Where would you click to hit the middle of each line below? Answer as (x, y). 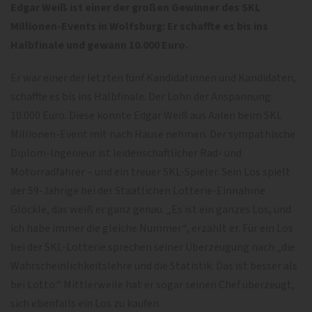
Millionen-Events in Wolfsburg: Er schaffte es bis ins (139, 26)
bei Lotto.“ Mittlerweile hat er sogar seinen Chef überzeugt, (153, 284)
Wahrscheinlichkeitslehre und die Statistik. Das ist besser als (154, 266)
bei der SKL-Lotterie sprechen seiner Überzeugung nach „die (153, 247)
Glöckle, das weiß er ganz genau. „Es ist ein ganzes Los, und (151, 209)
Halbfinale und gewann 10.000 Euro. (99, 45)
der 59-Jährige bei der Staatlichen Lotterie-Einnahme (138, 190)
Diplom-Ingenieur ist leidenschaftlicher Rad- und (126, 153)
